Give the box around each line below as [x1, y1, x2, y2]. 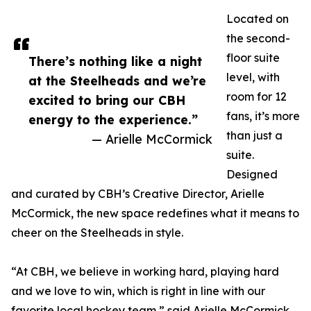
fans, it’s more [226, 109, 300, 123]
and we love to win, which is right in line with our [11, 284, 265, 298]
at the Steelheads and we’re [28, 73, 206, 88]
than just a [226, 128, 283, 142]
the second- [226, 31, 290, 45]
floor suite [226, 51, 280, 65]
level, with [226, 70, 280, 84]
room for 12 [226, 90, 287, 103]
